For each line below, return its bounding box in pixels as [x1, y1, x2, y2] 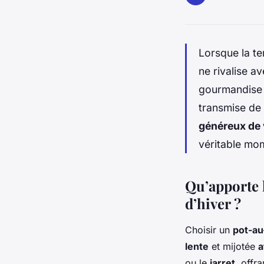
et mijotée [209, 240, 258, 252]
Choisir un [185, 223, 233, 236]
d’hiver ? [185, 193, 241, 213]
